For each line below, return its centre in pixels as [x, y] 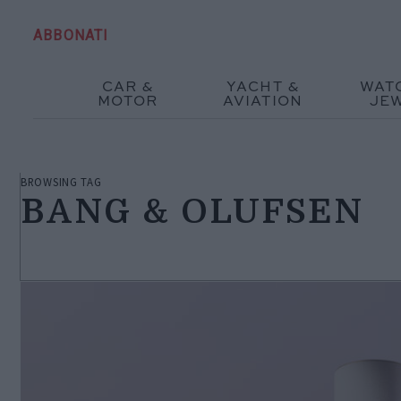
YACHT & [263, 87]
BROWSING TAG [61, 181]
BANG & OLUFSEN [192, 211]
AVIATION [263, 102]
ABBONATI [71, 35]
